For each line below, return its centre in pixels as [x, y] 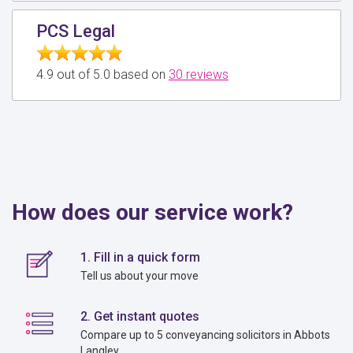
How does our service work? [152, 212]
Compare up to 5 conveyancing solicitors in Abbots [206, 334]
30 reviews [199, 74]
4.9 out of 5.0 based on [102, 74]
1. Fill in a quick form [141, 257]
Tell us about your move [140, 275]
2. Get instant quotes [140, 316]
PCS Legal [76, 31]
